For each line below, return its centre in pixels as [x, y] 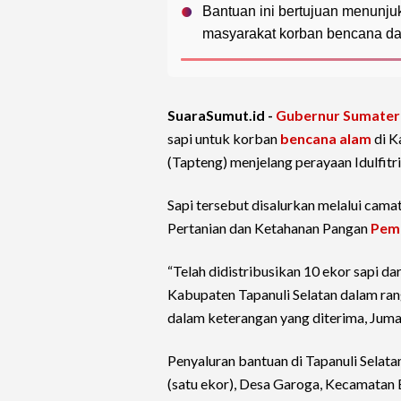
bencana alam [326, 139]
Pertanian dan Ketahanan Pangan [269, 228]
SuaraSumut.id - [222, 115]
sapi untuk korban [224, 139]
